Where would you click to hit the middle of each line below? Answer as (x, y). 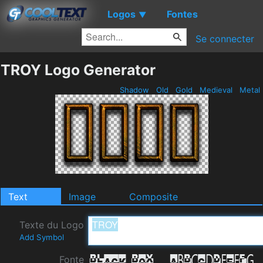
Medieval (216, 90)
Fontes (182, 14)
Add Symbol (42, 237)
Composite (154, 197)
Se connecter (225, 39)
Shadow (134, 90)
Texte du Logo (52, 225)
